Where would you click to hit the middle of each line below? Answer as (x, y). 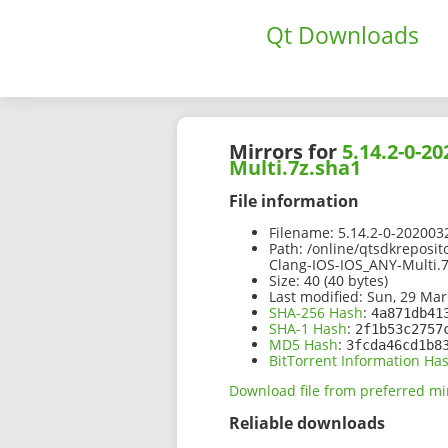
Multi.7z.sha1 (295, 168)
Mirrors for (285, 152)
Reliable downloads (307, 423)
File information (294, 200)
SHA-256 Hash (316, 313)
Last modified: (316, 297)
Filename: (301, 233)
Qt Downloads (342, 35)
